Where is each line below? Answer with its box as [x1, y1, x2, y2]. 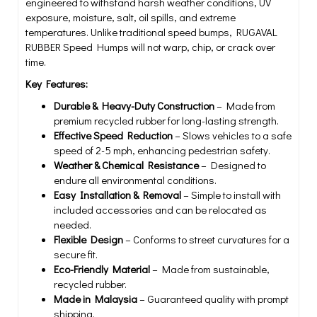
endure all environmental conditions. [54, 173, 217, 187]
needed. [54, 217, 91, 231]
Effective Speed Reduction [54, 128, 173, 142]
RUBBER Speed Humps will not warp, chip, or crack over [25, 40, 275, 54]
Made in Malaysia [54, 292, 137, 306]
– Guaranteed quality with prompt [137, 292, 289, 306]
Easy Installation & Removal [54, 188, 181, 202]
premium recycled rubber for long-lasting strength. [54, 113, 279, 127]
